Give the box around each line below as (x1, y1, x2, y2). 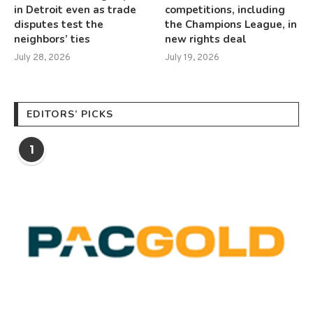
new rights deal (165, 32, 247, 47)
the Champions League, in (165, 17, 298, 32)
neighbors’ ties (14, 32, 90, 47)
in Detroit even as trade (14, 3, 136, 17)
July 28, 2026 (14, 52, 71, 64)
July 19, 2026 (165, 52, 220, 64)
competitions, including (165, 3, 286, 17)
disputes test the (14, 17, 103, 32)
